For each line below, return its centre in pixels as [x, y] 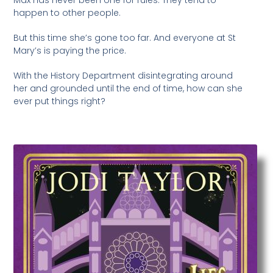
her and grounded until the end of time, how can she [128, 88]
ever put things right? [60, 101]
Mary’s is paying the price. [70, 50]
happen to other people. [67, 12]
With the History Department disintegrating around [123, 75]
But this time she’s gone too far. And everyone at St [125, 37]
